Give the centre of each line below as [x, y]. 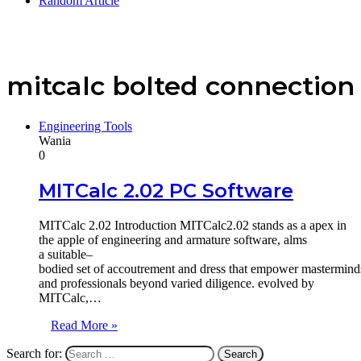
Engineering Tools [85, 126]
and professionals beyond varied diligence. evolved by [176, 283]
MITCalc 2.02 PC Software [166, 190]
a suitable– [66, 254]
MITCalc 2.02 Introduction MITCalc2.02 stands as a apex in [193, 225]
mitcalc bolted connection [180, 86]
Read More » [84, 325]
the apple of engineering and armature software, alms [173, 239]
